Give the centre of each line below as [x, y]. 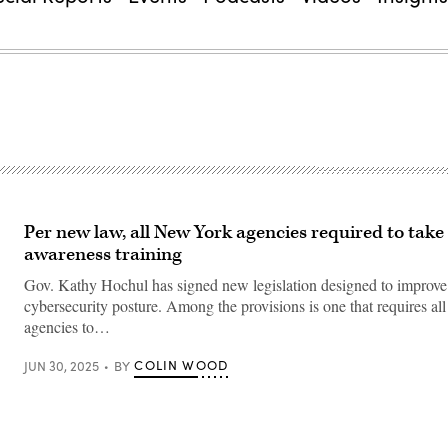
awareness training [103, 254]
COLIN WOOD [181, 365]
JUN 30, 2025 [61, 365]
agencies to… [67, 326]
